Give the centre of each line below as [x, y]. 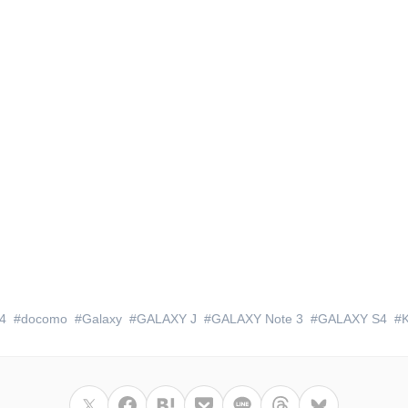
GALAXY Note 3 [257, 319]
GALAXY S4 [352, 319]
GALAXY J [166, 319]
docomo [44, 319]
